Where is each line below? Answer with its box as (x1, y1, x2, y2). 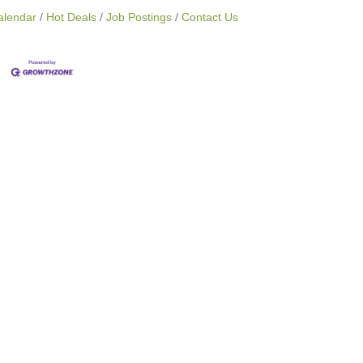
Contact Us (181, 11, 238, 23)
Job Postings (106, 11, 172, 23)
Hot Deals (46, 11, 96, 23)
